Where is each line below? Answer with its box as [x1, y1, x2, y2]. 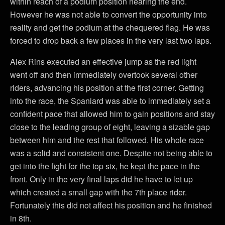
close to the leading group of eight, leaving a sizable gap [10, 121, 210, 133]
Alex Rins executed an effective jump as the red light [10, 55, 196, 67]
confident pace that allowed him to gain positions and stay [10, 107, 215, 120]
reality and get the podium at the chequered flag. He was [10, 21, 210, 33]
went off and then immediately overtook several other [10, 68, 197, 80]
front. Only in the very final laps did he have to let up [10, 173, 193, 185]
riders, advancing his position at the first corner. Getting [10, 81, 204, 93]
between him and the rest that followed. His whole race [10, 134, 204, 146]
